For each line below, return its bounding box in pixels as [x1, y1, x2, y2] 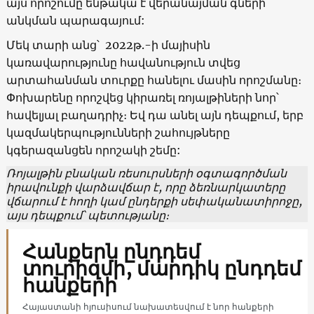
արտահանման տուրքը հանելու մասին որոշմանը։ [6, 72, 301, 87]
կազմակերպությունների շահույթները [6, 125, 230, 139]
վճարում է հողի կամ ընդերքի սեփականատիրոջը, [6, 193, 302, 208]
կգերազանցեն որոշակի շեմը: [6, 142, 184, 157]
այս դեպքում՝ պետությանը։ [6, 207, 169, 222]
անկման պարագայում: [6, 13, 145, 27]
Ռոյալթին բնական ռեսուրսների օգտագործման [6, 165, 287, 180]
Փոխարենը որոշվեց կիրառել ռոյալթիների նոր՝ [6, 90, 279, 104]
